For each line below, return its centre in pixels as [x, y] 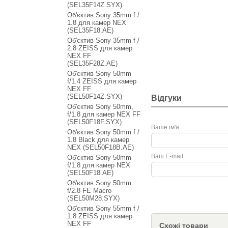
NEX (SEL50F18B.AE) [101, 147]
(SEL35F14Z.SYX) [95, 5]
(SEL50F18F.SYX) [94, 122]
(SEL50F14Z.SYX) [95, 96]
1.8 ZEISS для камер [100, 216]
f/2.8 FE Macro [89, 191]
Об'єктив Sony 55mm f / [103, 208]
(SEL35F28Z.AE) [92, 63]
